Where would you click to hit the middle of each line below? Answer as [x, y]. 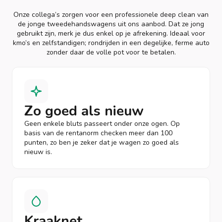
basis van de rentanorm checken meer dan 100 [98, 133]
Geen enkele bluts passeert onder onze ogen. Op [102, 123]
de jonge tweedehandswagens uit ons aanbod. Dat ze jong [111, 24]
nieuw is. [38, 152]
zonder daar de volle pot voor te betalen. [111, 52]
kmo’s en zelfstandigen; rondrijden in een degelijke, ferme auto [111, 43]
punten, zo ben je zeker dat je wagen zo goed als [102, 142]
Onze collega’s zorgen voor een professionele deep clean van [111, 14]
